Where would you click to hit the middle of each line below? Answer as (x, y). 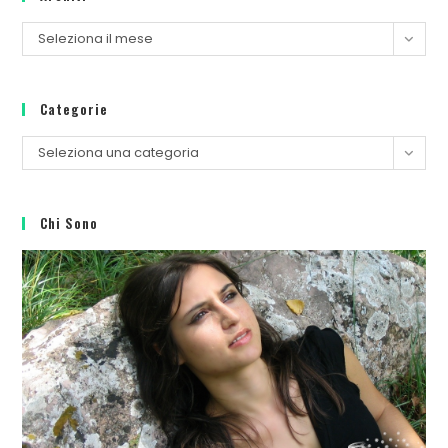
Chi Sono (69, 223)
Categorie (74, 109)
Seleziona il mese (96, 39)
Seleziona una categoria (119, 153)
